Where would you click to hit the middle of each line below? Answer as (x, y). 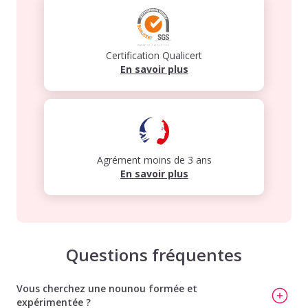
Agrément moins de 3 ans (154, 160)
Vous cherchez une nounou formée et (107, 288)
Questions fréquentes (154, 254)
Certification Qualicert (154, 56)
